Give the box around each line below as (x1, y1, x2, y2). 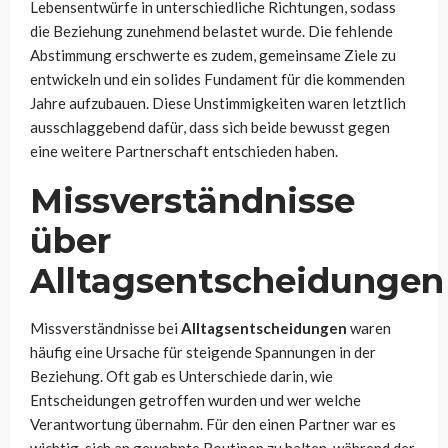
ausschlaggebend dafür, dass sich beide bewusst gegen (30, 118, 390, 137)
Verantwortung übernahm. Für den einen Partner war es (30, 415, 396, 434)
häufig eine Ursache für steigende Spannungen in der (30, 343, 376, 362)
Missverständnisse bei (30, 319, 181, 338)
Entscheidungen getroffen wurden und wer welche (30, 391, 361, 410)
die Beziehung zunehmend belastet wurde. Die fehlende (30, 22, 393, 41)
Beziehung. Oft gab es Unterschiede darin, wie (30, 367, 333, 386)
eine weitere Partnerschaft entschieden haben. (30, 142, 338, 161)
